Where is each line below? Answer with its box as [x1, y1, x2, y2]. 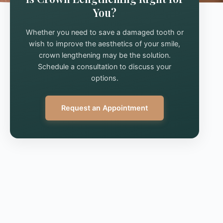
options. [91, 74, 118, 83]
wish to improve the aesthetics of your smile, [29, 39, 180, 48]
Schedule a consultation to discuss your [38, 62, 171, 71]
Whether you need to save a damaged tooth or [25, 28, 184, 37]
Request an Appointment [61, 103, 148, 112]
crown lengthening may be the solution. [38, 51, 171, 60]
